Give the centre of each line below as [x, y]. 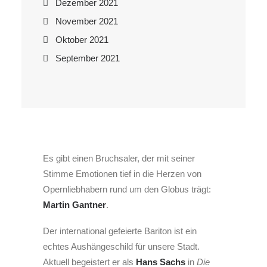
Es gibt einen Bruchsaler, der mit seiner [119, 158]
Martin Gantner [74, 205]
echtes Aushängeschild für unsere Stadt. [121, 246]
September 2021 [88, 58]
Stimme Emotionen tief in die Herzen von [122, 174]
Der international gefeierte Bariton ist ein [120, 231]
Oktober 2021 [82, 40]
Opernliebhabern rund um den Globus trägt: [127, 189]
